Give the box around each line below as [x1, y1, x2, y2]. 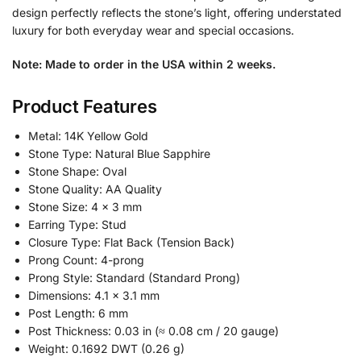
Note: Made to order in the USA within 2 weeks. [12, 56, 276, 71]
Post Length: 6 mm [28, 306, 128, 321]
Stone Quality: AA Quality [28, 182, 162, 197]
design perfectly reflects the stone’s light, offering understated [12, 6, 342, 20]
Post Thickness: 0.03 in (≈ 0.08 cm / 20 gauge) [28, 324, 279, 338]
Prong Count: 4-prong [28, 253, 144, 268]
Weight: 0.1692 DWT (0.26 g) [28, 342, 185, 356]
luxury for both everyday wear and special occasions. [12, 23, 294, 38]
